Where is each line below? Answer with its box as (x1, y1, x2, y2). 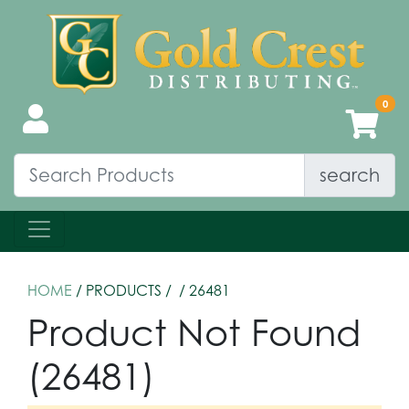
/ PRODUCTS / (72, 280, 175, 299)
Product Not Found (27, 309, 361, 354)
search (320, 163, 380, 186)
